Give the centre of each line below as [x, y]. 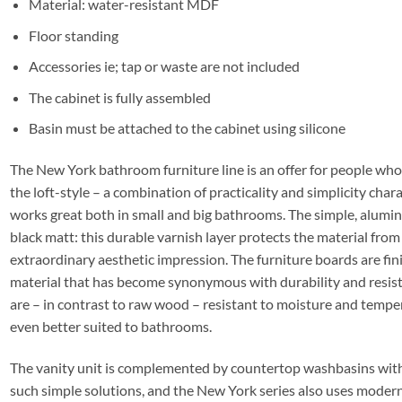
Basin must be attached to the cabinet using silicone [187, 128]
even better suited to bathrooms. [111, 327]
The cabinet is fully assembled [119, 97]
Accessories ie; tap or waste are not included [164, 66]
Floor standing [73, 35]
